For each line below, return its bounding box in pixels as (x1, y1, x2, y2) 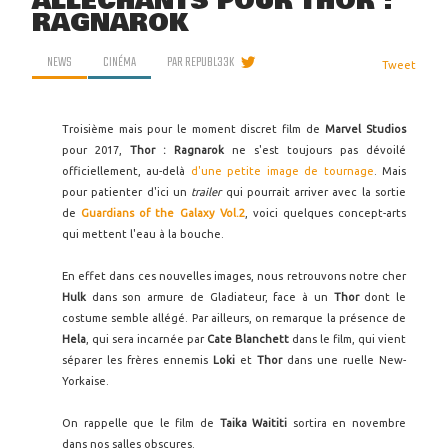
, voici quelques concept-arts (244, 207, 406, 219)
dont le (358, 291, 407, 303)
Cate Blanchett (207, 333, 292, 345)
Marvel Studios (325, 123, 407, 135)
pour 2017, (62, 144, 122, 156)
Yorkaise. (62, 375, 109, 387)
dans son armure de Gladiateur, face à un (91, 291, 334, 303)
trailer (191, 186, 226, 198)
